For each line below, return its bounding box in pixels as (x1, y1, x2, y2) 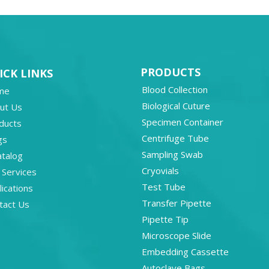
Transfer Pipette (142, 197, 211, 209)
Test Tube (142, 181, 186, 193)
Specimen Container (142, 116, 223, 128)
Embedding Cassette (142, 246, 229, 258)
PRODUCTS (141, 65, 201, 79)
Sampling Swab (142, 148, 203, 160)
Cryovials (142, 165, 179, 177)
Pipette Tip (142, 213, 189, 225)
